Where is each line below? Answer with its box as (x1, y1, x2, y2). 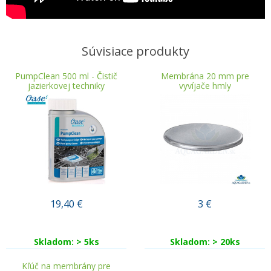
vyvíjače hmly (178, 79, 231, 91)
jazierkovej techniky (28, 79, 105, 91)
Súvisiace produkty (82, 42, 189, 59)
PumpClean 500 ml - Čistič (15, 70, 117, 82)
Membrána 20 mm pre (160, 70, 249, 82)
